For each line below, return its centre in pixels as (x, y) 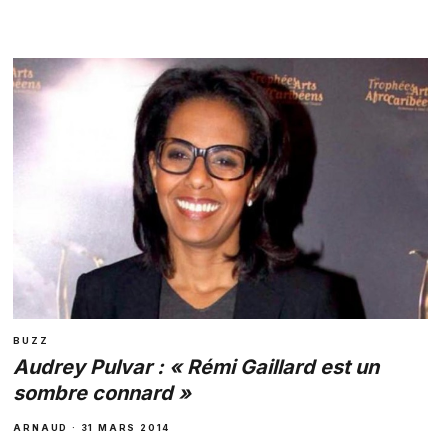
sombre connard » (102, 393)
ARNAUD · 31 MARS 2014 (92, 428)
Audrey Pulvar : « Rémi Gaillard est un (196, 367)
